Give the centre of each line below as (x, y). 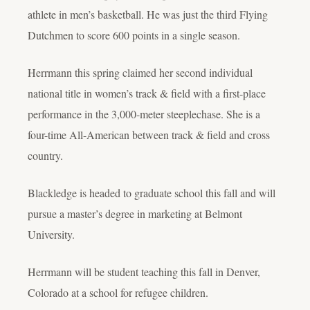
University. (53, 234)
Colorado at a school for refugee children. (120, 292)
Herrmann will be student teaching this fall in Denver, (144, 271)
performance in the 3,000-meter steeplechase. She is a (144, 113)
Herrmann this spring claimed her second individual (140, 72)
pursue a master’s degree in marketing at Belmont (135, 213)
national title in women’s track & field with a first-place (147, 93)
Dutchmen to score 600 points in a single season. (136, 35)
